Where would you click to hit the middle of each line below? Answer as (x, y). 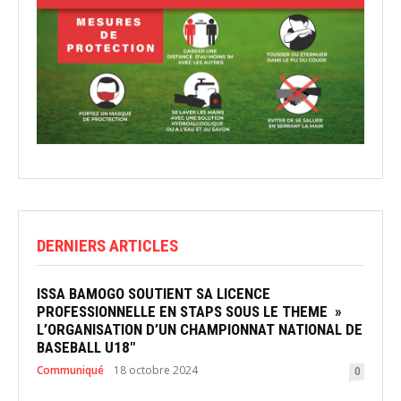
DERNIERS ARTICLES (107, 246)
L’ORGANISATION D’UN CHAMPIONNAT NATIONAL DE (200, 330)
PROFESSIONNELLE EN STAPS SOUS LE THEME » (189, 312)
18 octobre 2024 (156, 371)
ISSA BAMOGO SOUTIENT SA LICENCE (154, 294)
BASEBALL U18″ (86, 348)
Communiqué (70, 371)
